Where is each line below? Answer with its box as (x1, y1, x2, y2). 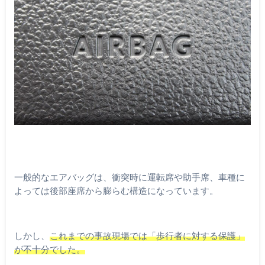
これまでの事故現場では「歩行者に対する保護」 (49, 230, 245, 241)
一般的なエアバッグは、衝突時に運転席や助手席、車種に (14, 171, 245, 182)
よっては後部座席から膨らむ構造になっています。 (14, 185, 218, 196)
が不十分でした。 (14, 244, 85, 255)
